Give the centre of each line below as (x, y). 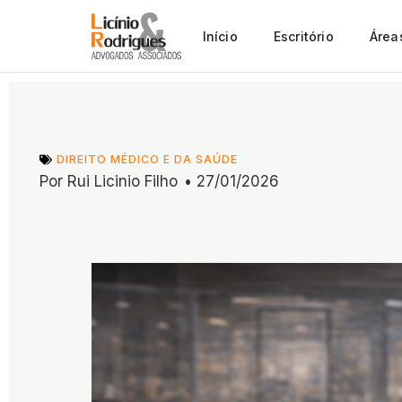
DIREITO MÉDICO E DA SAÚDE (147, 160)
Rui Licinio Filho (120, 182)
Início (220, 36)
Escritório (303, 36)
